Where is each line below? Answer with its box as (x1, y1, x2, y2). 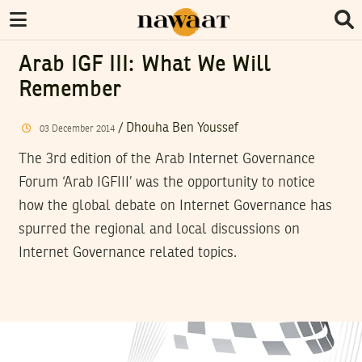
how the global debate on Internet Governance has (19, 198, 332, 213)
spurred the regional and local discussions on (19, 221, 300, 237)
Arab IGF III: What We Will (19, 55, 271, 76)
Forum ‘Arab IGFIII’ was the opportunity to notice (19, 175, 315, 190)
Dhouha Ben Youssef (125, 121, 238, 135)
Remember (19, 80, 122, 101)
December (51, 124, 96, 134)
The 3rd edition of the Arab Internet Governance (19, 151, 315, 166)
